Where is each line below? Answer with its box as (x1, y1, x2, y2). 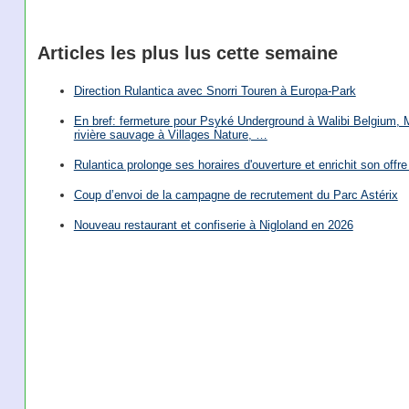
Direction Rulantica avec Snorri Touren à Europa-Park (73, 83, 356, 98)
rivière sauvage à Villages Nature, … (73, 127, 267, 142)
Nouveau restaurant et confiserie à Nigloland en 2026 (73, 218, 353, 233)
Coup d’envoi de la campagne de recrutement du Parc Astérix (73, 188, 398, 203)
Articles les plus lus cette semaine (37, 42, 338, 63)
